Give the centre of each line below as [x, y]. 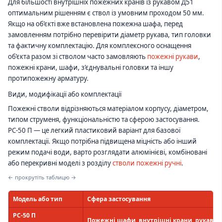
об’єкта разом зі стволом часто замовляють [78, 57]
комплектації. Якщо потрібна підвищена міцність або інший [102, 141]
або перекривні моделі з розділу [60, 163]
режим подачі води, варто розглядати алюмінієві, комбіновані [108, 152]
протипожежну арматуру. [48, 79]
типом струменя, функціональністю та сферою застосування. [104, 120]
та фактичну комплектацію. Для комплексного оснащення [100, 46]
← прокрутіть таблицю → [42, 177]
